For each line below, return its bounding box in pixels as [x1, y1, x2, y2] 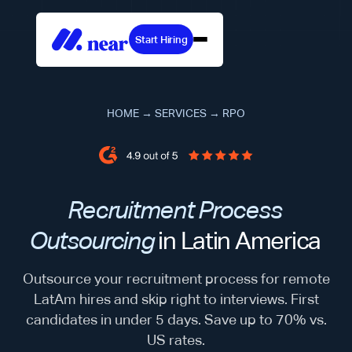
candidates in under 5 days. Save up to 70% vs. [25, 311, 327, 328]
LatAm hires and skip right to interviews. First [33, 291, 319, 307]
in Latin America [153, 226, 321, 255]
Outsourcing [28, 226, 154, 255]
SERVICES [155, 106, 207, 119]
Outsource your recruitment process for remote [22, 270, 330, 287]
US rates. [147, 332, 205, 348]
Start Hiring [135, 33, 188, 46]
